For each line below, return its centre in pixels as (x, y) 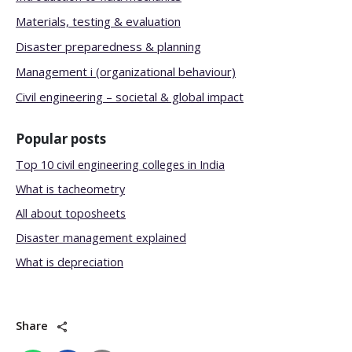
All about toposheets (71, 213)
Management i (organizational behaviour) (126, 71)
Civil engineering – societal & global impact (130, 97)
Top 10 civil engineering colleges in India (120, 165)
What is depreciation (70, 262)
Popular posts (61, 139)
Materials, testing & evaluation (98, 21)
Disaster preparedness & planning (108, 46)
